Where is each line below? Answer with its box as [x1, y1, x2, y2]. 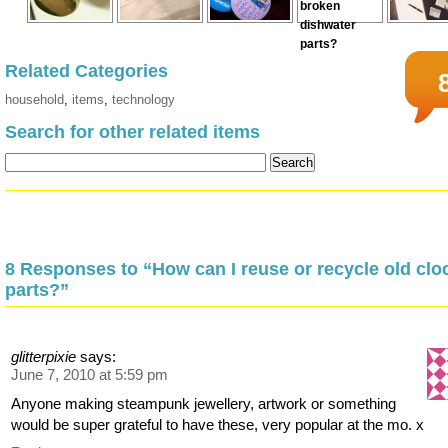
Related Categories [5, 61, 168, 82]
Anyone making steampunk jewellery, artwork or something [11, 395, 397, 413]
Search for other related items [5, 122, 260, 143]
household [5, 92, 64, 108]
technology [112, 92, 175, 108]
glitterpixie [11, 348, 77, 366]
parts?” [5, 280, 69, 301]
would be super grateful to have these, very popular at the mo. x [11, 416, 425, 434]
